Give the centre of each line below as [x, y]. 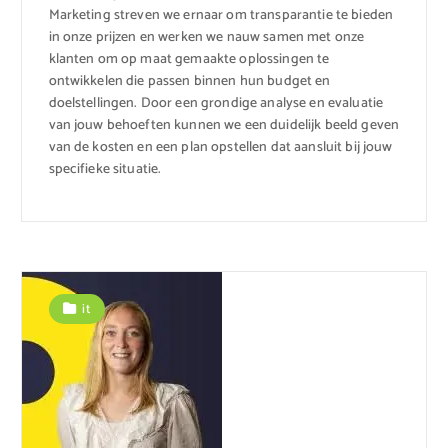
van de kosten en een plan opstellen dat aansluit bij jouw [220, 147]
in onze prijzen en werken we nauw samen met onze [206, 37]
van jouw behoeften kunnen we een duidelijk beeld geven [224, 125]
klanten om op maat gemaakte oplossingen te [189, 59]
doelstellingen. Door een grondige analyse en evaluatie [216, 103]
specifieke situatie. [105, 169]
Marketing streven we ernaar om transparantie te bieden [221, 15]
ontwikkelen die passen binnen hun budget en [189, 81]
